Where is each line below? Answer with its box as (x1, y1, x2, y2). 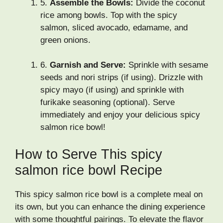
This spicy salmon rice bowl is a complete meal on (15, 189, 203, 199)
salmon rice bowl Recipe (15, 162, 162, 178)
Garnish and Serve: (50, 60, 126, 70)
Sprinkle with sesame (126, 60, 208, 70)
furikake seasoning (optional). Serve (40, 98, 175, 108)
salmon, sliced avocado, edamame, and (40, 22, 188, 32)
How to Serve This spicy (15, 146, 162, 162)
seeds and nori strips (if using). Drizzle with (40, 73, 203, 83)
